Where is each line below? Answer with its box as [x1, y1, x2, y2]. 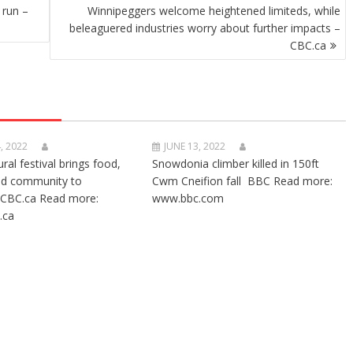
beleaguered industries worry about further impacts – [69, 20, 340, 35]
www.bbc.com [152, 191, 225, 206]
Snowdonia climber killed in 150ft [152, 156, 320, 171]
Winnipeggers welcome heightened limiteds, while [87, 3, 340, 18]
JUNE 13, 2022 [164, 139, 226, 153]
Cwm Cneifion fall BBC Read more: [152, 173, 333, 188]
